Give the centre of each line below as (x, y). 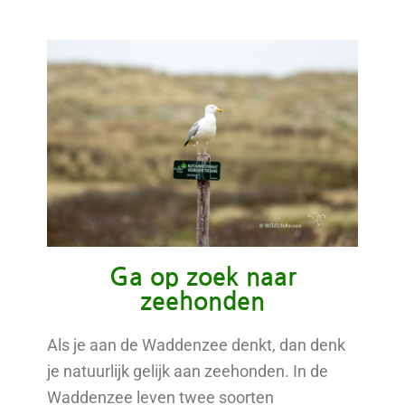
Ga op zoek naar (202, 277)
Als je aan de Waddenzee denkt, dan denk (197, 344)
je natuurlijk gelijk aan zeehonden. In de (188, 371)
